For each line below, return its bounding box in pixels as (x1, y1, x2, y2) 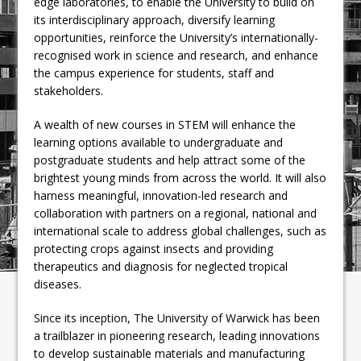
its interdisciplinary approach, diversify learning (34, 11, 276, 27)
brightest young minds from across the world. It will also (34, 169, 327, 185)
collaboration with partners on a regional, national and (34, 205, 317, 221)
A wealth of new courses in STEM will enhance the (34, 116, 297, 132)
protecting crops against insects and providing (34, 240, 274, 256)
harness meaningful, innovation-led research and (34, 187, 288, 203)
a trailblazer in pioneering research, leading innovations (34, 327, 321, 343)
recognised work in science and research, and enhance (34, 47, 319, 63)
